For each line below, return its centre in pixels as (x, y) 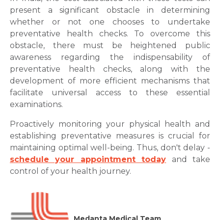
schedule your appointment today (88, 159)
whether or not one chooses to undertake (110, 22)
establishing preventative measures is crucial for (110, 136)
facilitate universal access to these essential (110, 93)
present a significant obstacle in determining (110, 10)
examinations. (36, 104)
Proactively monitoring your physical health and (110, 124)
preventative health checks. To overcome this (110, 34)
